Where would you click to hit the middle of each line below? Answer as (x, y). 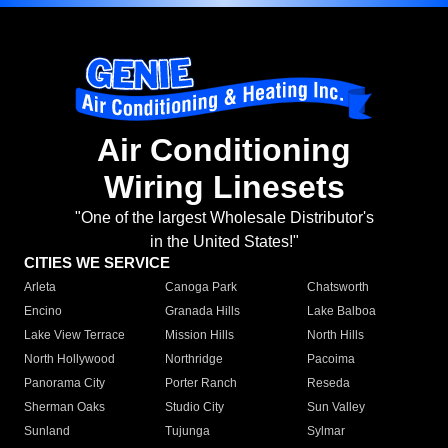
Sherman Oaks (64, 407)
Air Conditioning (224, 150)
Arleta (40, 287)
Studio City (195, 407)
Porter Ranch (201, 383)
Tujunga (188, 431)
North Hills (335, 335)
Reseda (328, 383)
